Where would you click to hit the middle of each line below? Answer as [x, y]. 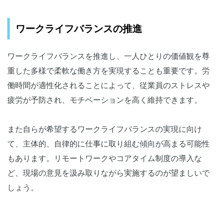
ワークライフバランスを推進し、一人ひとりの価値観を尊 [109, 56]
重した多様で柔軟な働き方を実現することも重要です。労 [109, 71]
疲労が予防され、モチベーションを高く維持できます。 [105, 100]
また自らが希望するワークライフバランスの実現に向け [105, 129]
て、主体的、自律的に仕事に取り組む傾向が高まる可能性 [109, 144]
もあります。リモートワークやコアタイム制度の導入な [105, 159]
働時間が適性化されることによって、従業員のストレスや [109, 86]
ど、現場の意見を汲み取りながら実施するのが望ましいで [109, 173]
